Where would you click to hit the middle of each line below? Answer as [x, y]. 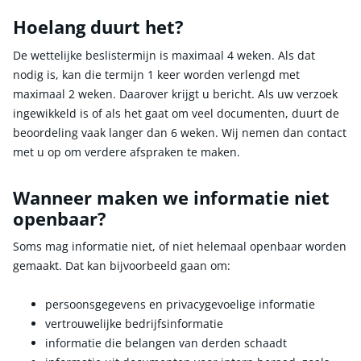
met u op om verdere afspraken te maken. [127, 151]
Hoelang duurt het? [98, 27]
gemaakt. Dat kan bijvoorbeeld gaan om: [122, 266]
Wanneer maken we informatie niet [171, 197]
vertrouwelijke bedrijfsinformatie [134, 324]
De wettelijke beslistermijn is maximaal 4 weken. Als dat [164, 55]
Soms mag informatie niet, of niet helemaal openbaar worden [180, 247]
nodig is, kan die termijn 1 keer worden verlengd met [156, 74]
